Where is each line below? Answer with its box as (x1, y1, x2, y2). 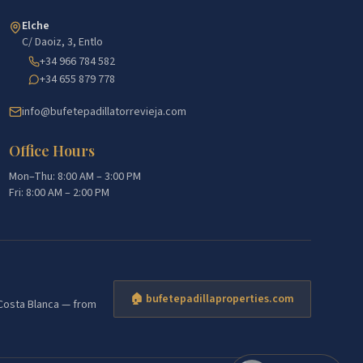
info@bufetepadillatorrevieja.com (21, 104, 186, 120)
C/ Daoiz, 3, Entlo (21, 34, 103, 50)
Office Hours (8, 141, 95, 160)
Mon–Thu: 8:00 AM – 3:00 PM (8, 169, 141, 185)
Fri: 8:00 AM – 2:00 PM (8, 185, 109, 201)
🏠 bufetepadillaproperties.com (130, 291, 294, 307)
